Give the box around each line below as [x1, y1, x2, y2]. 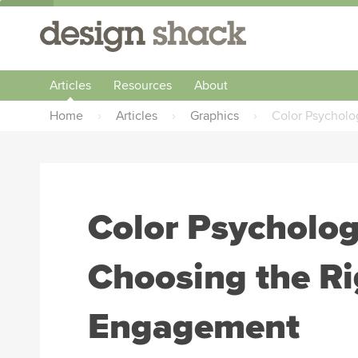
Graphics [190, 108, 239, 124]
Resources [113, 78, 172, 93]
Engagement [88, 305, 300, 348]
